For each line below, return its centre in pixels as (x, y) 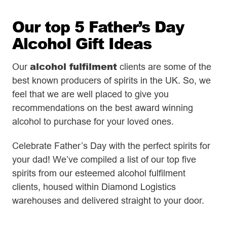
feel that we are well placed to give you (90, 94)
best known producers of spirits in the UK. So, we (111, 80)
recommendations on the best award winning (103, 107)
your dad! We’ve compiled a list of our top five (104, 160)
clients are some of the (164, 66)
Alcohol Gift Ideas (82, 43)
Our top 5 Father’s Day (98, 26)
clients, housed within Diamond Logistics (94, 187)
